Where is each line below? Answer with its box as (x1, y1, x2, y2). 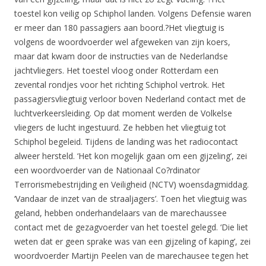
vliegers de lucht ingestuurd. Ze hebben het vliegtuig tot (14, 122, 226, 133)
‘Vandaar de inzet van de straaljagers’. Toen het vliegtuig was (14, 193, 247, 204)
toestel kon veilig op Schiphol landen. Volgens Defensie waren (14, 8, 251, 19)
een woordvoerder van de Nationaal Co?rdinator (14, 164, 200, 176)
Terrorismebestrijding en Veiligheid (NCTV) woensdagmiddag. (14, 179, 249, 190)
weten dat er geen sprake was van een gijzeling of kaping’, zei (14, 236, 251, 247)
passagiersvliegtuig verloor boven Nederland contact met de (14, 93, 246, 104)
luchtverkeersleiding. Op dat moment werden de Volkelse (14, 107, 232, 119)
